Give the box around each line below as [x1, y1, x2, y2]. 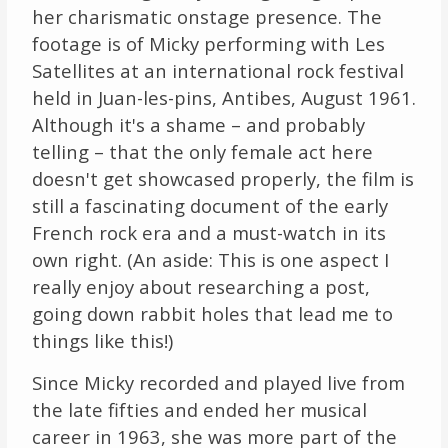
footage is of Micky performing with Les [31, 30, 385, 56]
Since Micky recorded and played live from [31, 369, 405, 395]
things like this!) [31, 327, 173, 353]
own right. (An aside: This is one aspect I [31, 246, 389, 272]
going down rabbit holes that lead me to [31, 300, 393, 326]
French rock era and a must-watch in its [31, 219, 386, 245]
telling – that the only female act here [31, 138, 373, 164]
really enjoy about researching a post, [31, 273, 370, 299]
